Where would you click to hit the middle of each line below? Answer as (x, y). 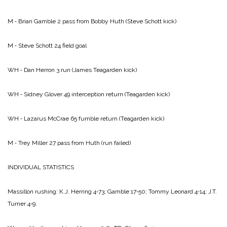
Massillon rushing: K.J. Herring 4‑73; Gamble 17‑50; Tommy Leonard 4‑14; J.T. (112, 191)
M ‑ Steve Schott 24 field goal (47, 45)
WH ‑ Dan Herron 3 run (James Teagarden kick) (72, 70)
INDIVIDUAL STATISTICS (41, 167)
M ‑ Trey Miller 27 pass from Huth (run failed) (69, 143)
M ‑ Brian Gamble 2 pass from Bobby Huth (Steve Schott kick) (92, 21)
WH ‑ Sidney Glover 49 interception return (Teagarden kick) (89, 94)
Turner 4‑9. (22, 203)
